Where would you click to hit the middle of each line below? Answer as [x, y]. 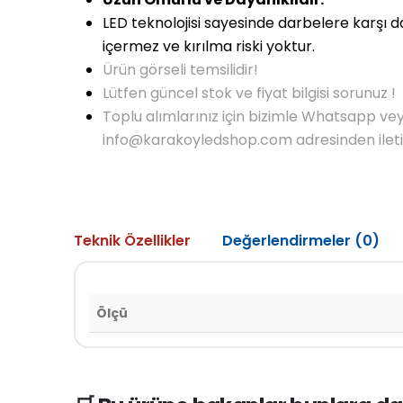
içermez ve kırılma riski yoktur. [209, 47]
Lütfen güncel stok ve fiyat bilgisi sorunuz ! [249, 94]
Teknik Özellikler [132, 241]
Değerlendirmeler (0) [301, 241]
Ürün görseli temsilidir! [180, 70]
